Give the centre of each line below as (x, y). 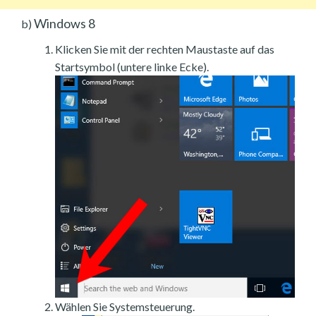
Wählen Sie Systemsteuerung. (125, 306)
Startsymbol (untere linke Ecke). (132, 66)
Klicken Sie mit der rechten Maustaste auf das (165, 49)
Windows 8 (63, 23)
